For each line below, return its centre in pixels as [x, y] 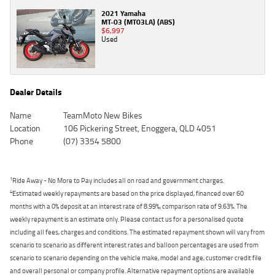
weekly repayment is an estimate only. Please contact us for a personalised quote [127, 219]
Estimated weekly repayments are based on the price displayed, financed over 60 [128, 193]
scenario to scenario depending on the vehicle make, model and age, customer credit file [136, 258]
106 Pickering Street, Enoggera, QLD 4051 [139, 128]
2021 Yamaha [123, 14]
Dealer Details [36, 92]
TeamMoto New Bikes [103, 115]
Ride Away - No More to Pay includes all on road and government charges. [118, 180]
